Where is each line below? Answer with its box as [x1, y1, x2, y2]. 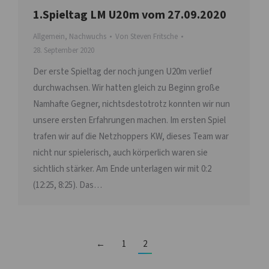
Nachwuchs [69, 31, 106, 42]
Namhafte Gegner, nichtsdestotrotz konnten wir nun [33, 97, 230, 110]
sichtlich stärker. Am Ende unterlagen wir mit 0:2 [33, 162, 211, 175]
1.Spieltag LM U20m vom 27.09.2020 [33, 6, 226, 23]
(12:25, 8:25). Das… [33, 178, 102, 192]
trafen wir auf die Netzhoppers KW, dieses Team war [33, 130, 229, 143]
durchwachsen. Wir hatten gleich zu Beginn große [33, 81, 220, 94]
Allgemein [33, 31, 65, 42]
